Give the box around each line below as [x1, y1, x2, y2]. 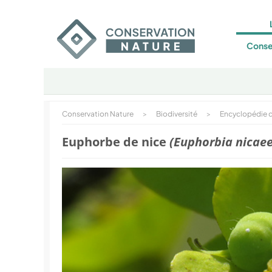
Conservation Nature [62, 109, 134, 118]
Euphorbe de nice [62, 134, 169, 150]
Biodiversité [156, 109, 197, 118]
